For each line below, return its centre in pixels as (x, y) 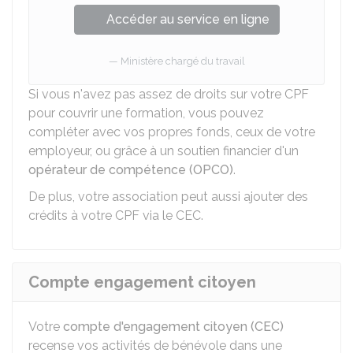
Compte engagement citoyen (142, 282)
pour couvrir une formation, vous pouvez (146, 113)
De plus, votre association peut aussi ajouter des (168, 197)
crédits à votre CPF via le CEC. (116, 216)
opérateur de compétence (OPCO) (131, 170)
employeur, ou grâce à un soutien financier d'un (163, 151)
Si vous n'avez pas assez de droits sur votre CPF (169, 94)
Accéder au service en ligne (188, 19)
